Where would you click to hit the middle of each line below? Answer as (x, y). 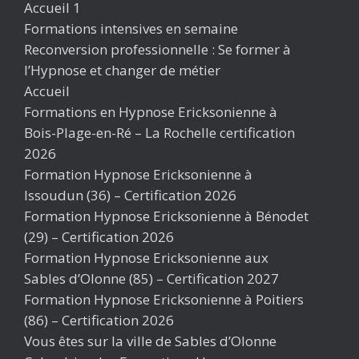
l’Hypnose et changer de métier (122, 70)
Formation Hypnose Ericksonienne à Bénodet (166, 216)
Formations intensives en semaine (131, 28)
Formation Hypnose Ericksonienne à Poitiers (164, 299)
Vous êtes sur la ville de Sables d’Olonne (150, 341)
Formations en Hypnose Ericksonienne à (151, 112)
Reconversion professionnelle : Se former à (157, 49)
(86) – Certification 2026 (99, 320)
